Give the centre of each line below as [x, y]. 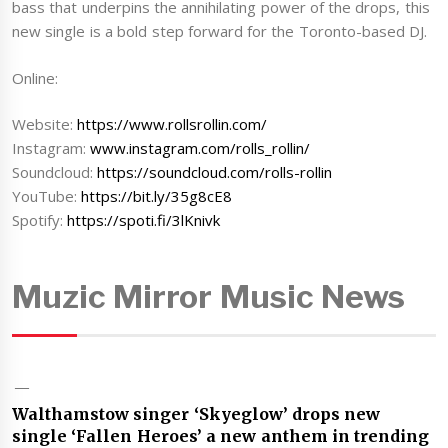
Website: [45, 124]
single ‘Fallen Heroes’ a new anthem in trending [221, 435]
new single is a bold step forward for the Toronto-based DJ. [219, 31]
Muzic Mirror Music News [208, 296]
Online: [35, 77]
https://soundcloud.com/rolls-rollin [215, 172]
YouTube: [47, 196]
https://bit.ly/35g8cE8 [157, 196]
